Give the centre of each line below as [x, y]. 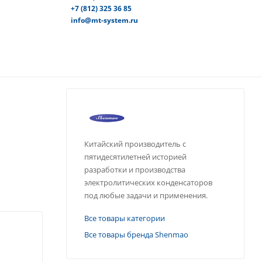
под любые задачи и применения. [146, 196]
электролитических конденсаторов [148, 183]
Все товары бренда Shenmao [136, 235]
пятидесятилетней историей [135, 157]
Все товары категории [125, 218]
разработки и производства [135, 170]
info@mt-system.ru [104, 20]
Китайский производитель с [135, 144]
